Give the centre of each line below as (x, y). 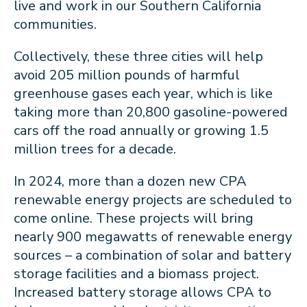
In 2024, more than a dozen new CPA (130, 181)
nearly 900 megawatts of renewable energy (153, 236)
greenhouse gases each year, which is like (143, 93)
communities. (59, 24)
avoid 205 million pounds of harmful (127, 75)
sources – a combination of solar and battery (152, 255)
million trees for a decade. (97, 149)
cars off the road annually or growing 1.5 (141, 130)
